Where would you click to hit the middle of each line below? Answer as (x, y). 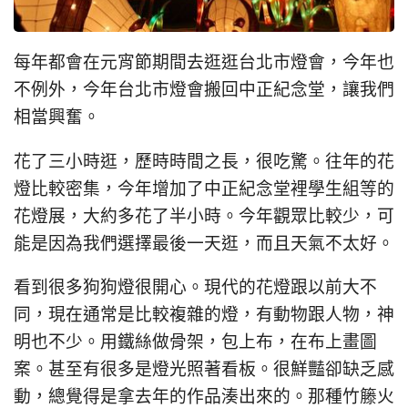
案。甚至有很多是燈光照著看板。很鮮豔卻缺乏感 (204, 370)
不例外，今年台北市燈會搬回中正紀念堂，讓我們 (204, 90)
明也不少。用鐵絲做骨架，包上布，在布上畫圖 (195, 343)
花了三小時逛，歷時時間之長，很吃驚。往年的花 (204, 162)
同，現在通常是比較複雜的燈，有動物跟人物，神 (204, 316)
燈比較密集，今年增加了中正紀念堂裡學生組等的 (204, 189)
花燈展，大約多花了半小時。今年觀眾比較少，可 (204, 216)
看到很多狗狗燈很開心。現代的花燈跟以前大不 (195, 288)
